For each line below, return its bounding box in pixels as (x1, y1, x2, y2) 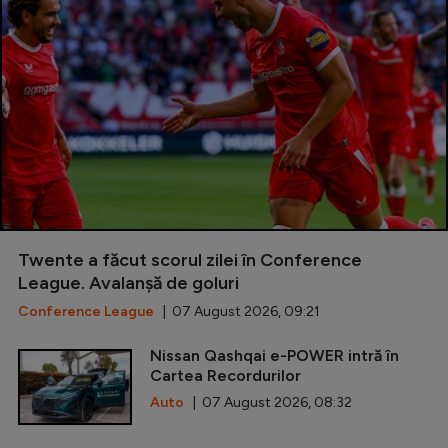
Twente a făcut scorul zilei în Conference (18, 248, 362, 271)
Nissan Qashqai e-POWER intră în (150, 345, 399, 365)
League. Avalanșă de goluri (18, 271, 239, 294)
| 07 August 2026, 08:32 (184, 393, 352, 411)
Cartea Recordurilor (150, 365, 301, 385)
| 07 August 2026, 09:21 (154, 302, 320, 320)
